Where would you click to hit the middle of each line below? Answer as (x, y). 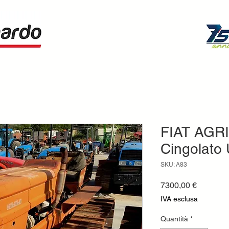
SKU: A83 (174, 165)
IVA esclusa (179, 199)
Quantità (174, 219)
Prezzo (209, 185)
